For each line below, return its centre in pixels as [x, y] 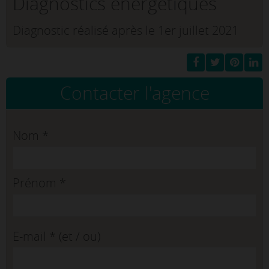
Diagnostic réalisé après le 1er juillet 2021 [125, 31]
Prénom [36, 183]
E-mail [31, 236]
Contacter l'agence [134, 93]
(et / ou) [78, 236]
